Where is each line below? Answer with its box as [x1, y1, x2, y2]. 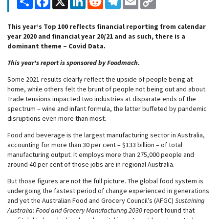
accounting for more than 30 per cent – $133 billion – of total [7, 140, 182, 149]
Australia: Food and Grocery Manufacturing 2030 [7, 206, 142, 215]
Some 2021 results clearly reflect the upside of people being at [7, 75, 193, 84]
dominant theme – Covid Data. [7, 42, 106, 50]
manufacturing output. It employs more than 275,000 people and [7, 150, 194, 159]
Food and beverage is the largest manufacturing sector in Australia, [7, 131, 205, 139]
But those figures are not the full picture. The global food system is [7, 176, 203, 185]
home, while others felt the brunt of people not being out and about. [7, 85, 207, 93]
